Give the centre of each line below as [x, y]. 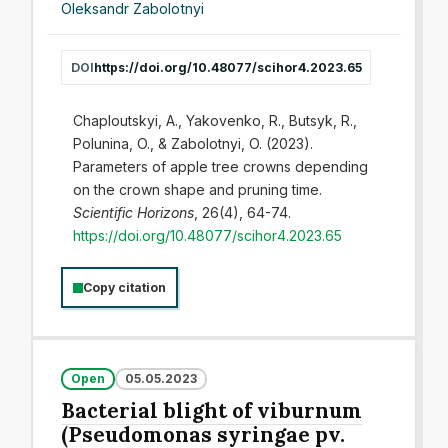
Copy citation [124, 287]
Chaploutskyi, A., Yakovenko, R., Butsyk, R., [214, 120]
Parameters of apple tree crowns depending [220, 166]
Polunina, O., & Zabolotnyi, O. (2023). [192, 143]
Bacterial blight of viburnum [212, 411]
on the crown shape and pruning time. [197, 189]
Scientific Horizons [133, 212]
